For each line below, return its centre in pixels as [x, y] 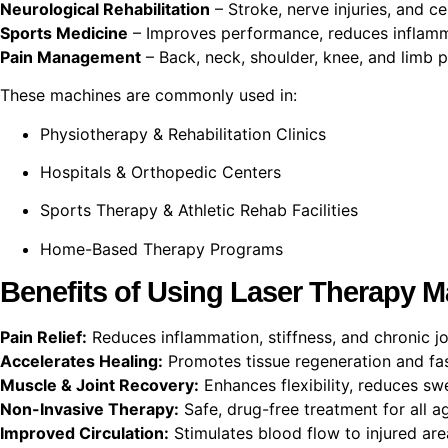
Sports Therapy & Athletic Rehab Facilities [199, 210]
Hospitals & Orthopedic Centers [160, 171]
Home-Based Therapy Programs [161, 248]
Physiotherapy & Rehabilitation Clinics [183, 133]
